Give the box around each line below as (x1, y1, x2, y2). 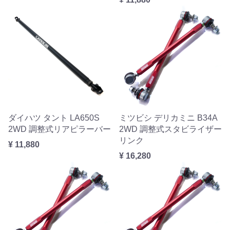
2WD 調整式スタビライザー (119, 124, 222, 133)
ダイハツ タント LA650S (8, 113, 100, 122)
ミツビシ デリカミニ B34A (119, 113, 217, 122)
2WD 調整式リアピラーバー (8, 124, 111, 133)
